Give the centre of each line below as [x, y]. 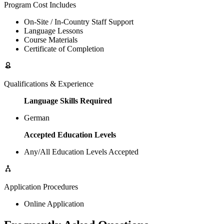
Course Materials [51, 40]
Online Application [54, 204]
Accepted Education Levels [70, 135]
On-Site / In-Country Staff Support [79, 22]
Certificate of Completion [64, 49]
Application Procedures [41, 187]
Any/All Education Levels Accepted [81, 152]
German [37, 118]
